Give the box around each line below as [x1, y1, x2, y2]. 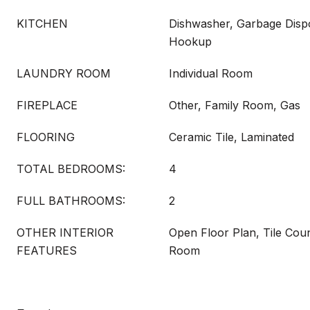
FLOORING [17, 130, 75, 144]
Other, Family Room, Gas [169, 98, 300, 112]
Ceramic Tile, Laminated [169, 130, 294, 144]
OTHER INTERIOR [17, 226, 113, 239]
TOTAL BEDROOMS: [17, 162, 125, 176]
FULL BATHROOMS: [17, 194, 125, 208]
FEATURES [17, 244, 77, 257]
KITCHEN [17, 17, 68, 30]
